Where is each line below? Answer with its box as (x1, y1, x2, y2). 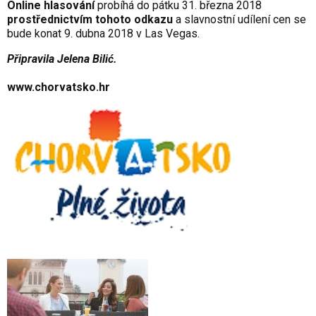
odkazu (134, 12, 173, 26)
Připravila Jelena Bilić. (7, 51, 117, 66)
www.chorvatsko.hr (7, 80, 110, 94)
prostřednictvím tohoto (7, 12, 134, 26)
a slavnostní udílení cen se (173, 12, 306, 26)
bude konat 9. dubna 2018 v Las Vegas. (7, 26, 200, 40)
